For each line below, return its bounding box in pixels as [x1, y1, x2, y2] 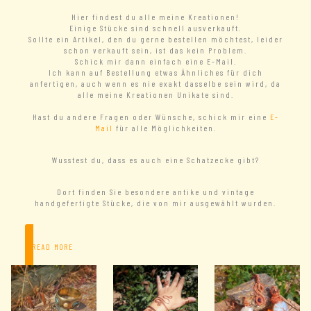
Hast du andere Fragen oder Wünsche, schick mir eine [32, 112, 270, 122]
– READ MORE [25, 242, 74, 252]
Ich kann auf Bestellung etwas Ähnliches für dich [48, 67, 263, 78]
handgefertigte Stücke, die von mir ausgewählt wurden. [35, 198, 276, 208]
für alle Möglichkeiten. [112, 123, 217, 133]
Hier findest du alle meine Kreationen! [72, 12, 239, 22]
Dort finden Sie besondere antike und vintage [56, 187, 255, 197]
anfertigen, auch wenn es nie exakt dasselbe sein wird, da [30, 78, 281, 89]
